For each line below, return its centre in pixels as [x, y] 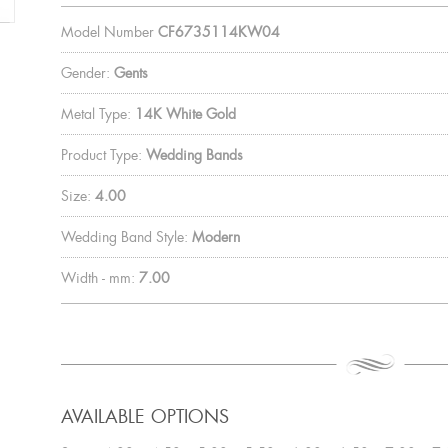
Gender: [85, 72]
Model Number [107, 31]
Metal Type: [95, 113]
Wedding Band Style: [124, 236]
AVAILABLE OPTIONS [144, 416]
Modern [215, 236]
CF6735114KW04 [218, 31]
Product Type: [101, 154]
